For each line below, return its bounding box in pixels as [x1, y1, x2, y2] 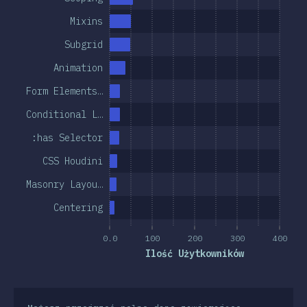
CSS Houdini [42, 154, 103, 167]
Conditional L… [26, 108, 103, 121]
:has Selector [32, 131, 103, 144]
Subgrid [64, 38, 103, 51]
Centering [53, 201, 103, 214]
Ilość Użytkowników [145, 247, 245, 260]
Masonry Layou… [26, 177, 103, 191]
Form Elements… [26, 84, 103, 97]
